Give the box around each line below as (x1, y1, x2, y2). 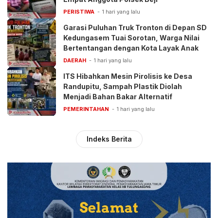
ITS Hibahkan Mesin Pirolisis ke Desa (63, 72, 192, 80)
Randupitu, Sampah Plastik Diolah (63, 82, 182, 91)
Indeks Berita (86, 134, 132, 143)
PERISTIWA (63, 8, 94, 15)
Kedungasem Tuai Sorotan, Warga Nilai (63, 33, 200, 42)
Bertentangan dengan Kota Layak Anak (63, 43, 199, 52)
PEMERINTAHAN (63, 105, 109, 112)
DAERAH (63, 56, 86, 64)
